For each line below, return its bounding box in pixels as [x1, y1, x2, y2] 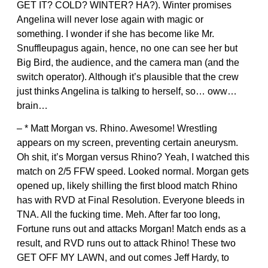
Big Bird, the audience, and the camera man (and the [17, 57, 239, 68]
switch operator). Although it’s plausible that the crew [17, 71, 239, 82]
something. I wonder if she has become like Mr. [17, 28, 214, 39]
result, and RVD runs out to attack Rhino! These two [17, 237, 236, 248]
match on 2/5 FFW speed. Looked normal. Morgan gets [17, 166, 249, 176]
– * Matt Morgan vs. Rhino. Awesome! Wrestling [17, 123, 217, 133]
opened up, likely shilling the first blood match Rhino [17, 180, 237, 191]
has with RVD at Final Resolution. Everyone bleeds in [17, 194, 245, 205]
